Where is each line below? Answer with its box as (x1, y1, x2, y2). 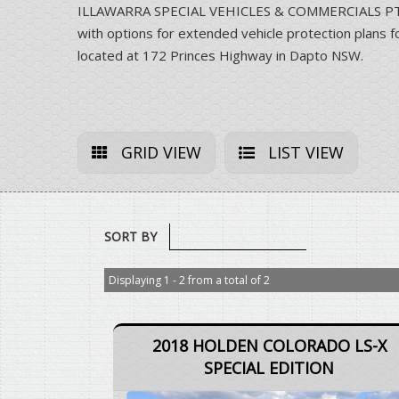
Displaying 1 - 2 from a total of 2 (109, 273, 270, 289)
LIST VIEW (264, 142, 344, 164)
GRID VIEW (117, 142, 201, 164)
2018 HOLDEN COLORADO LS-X (151, 335, 387, 357)
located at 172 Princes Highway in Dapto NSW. (77, 46, 363, 65)
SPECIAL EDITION (204, 357, 334, 379)
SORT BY (104, 228, 157, 246)
